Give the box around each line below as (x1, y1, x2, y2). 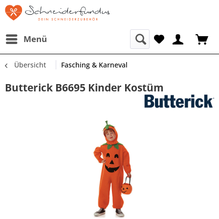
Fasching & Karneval (61, 60, 128, 69)
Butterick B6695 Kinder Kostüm (5, 81, 164, 94)
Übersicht (14, 60, 46, 69)
